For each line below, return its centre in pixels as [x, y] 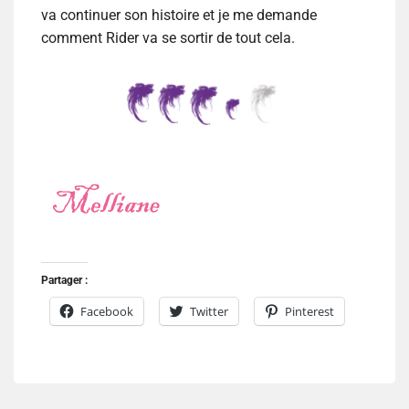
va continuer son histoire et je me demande [179, 16]
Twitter [209, 312]
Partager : [64, 281]
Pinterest [309, 312]
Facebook [107, 312]
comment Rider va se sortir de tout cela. [168, 38]
